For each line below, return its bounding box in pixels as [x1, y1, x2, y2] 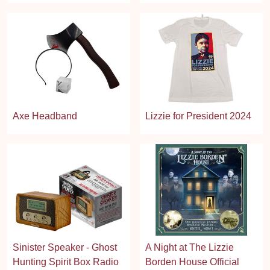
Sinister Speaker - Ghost [13, 242, 117, 253]
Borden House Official [145, 256, 239, 267]
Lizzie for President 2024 [145, 111, 251, 122]
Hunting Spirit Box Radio [13, 256, 119, 267]
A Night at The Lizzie [145, 242, 234, 253]
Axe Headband [13, 111, 77, 122]
